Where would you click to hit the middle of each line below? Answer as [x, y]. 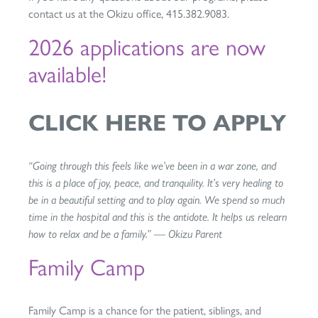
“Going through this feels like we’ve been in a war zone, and [152, 166]
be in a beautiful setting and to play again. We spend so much [157, 200]
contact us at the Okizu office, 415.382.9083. [129, 14]
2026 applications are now [147, 48]
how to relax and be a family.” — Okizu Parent [125, 234]
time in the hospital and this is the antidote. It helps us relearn [158, 217]
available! [68, 75]
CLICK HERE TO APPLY [157, 123]
